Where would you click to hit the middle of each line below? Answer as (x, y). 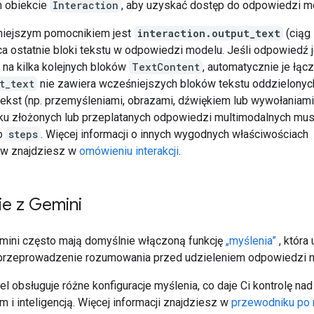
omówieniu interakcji (129, 151)
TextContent (166, 67)
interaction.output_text (209, 33)
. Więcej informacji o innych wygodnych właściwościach (175, 134)
